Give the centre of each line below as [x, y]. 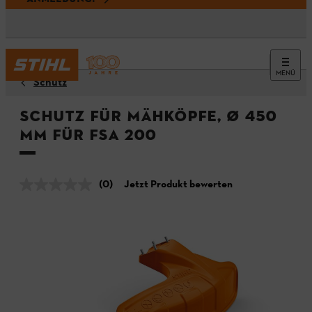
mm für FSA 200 [88, 134]
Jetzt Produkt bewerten [178, 185]
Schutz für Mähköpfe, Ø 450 [148, 116]
